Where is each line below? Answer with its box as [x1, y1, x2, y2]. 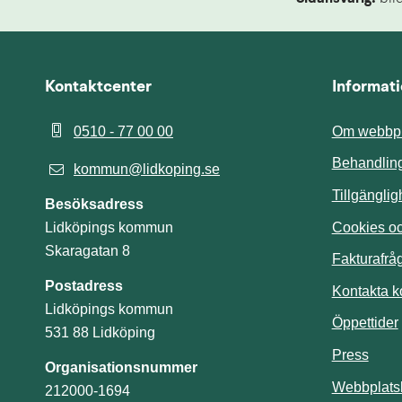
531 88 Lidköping [45, 324, 155, 340]
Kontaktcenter [45, 78, 152, 95]
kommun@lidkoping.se [74, 161, 220, 177]
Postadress [45, 277, 123, 293]
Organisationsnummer [45, 359, 197, 375]
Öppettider [331, 315, 398, 331]
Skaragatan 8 [45, 242, 130, 258]
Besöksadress [45, 196, 144, 212]
